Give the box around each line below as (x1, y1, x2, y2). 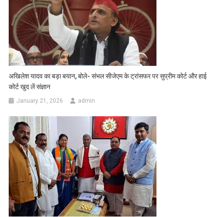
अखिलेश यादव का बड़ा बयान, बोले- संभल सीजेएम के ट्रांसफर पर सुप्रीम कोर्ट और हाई (9, 72, 207, 80)
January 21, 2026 (16, 97, 63, 104)
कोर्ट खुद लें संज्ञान (9, 82, 51, 91)
